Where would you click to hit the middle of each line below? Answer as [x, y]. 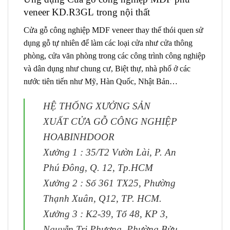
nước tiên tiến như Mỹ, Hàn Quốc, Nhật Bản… [101, 82]
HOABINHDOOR [79, 137]
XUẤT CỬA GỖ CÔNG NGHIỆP [110, 121]
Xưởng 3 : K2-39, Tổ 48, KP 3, [106, 214]
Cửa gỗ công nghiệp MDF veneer [79, 30]
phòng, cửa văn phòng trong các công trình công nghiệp [114, 56]
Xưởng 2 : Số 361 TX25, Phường [109, 183]
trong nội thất [122, 12]
